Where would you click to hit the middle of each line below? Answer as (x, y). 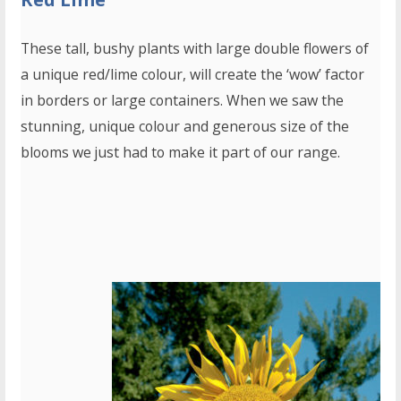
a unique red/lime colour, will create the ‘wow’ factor (193, 75)
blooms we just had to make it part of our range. (181, 153)
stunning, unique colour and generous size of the (185, 127)
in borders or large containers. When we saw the (183, 101)
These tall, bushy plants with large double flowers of (195, 49)
